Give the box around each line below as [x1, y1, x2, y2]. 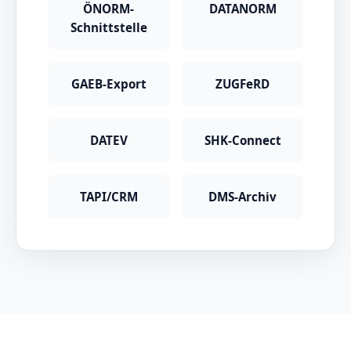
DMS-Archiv [208, 189, 277, 204]
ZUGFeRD [215, 76, 270, 92]
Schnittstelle [70, 20, 147, 35]
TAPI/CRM [79, 189, 138, 204]
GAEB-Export [71, 76, 147, 92]
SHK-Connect [204, 132, 281, 148]
